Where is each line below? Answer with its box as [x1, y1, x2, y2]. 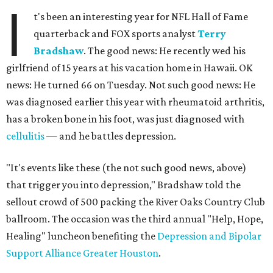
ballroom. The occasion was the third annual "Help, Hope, [6, 213, 263, 225]
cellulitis [6, 130, 44, 143]
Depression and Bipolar [157, 230, 261, 243]
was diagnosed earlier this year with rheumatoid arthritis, [6, 96, 264, 108]
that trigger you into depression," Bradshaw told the [6, 179, 241, 191]
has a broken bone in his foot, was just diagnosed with [6, 113, 244, 126]
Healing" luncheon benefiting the [6, 230, 157, 243]
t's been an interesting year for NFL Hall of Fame [34, 10, 249, 23]
